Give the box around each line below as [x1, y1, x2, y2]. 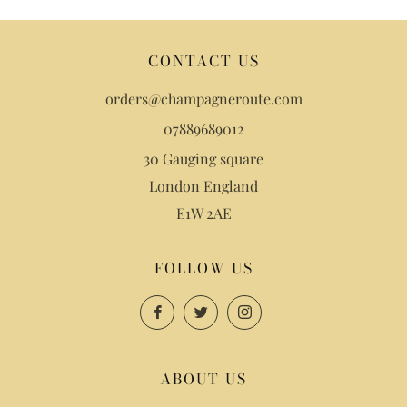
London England [149, 176, 258, 195]
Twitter [216, 299, 261, 317]
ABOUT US [160, 368, 247, 390]
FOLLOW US [154, 257, 253, 279]
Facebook [173, 299, 230, 317]
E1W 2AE [175, 203, 232, 223]
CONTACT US [147, 50, 260, 72]
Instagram [260, 299, 322, 317]
